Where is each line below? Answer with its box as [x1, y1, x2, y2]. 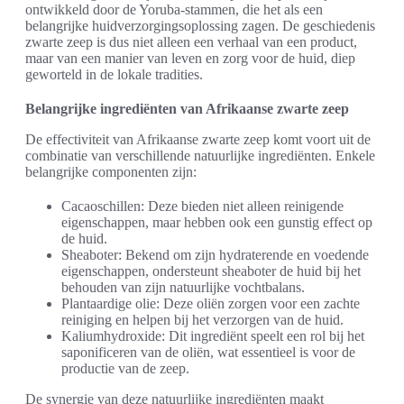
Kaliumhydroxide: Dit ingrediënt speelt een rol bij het [61, 328, 364, 344]
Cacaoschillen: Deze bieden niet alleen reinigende [61, 198, 344, 215]
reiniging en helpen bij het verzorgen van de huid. [61, 312, 344, 328]
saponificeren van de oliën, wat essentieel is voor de [61, 344, 355, 361]
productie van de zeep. [61, 361, 189, 377]
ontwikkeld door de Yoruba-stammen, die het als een [25, 2, 323, 18]
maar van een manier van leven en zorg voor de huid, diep [25, 50, 355, 67]
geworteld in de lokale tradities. [25, 67, 203, 83]
